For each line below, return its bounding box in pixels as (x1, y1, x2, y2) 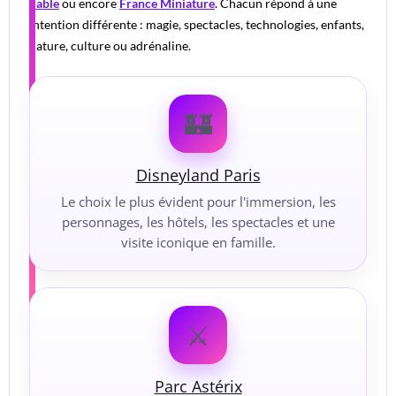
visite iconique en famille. (120, 233, 276, 252)
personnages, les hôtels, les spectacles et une (61, 213, 335, 232)
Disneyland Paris (135, 164, 261, 187)
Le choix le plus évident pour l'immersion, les (60, 193, 336, 211)
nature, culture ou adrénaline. (29, 38, 191, 54)
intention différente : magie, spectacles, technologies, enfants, (29, 17, 364, 33)
